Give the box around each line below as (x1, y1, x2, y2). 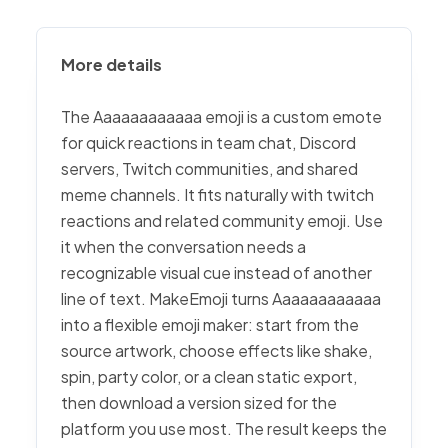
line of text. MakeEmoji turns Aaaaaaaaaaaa (61, 288, 381, 309)
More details (61, 54, 162, 75)
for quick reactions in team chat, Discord (61, 132, 356, 153)
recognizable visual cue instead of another (61, 262, 372, 283)
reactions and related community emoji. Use (61, 210, 383, 231)
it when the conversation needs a (61, 236, 306, 257)
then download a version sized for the (61, 392, 337, 413)
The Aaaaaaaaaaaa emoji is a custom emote (61, 106, 382, 127)
